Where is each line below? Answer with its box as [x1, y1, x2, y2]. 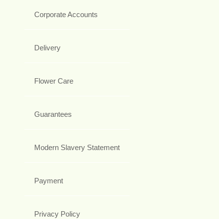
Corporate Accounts [34, 10, 98, 19]
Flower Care [34, 77, 73, 86]
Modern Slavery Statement [34, 143, 120, 152]
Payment [34, 176, 63, 185]
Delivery [34, 44, 61, 52]
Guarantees [34, 110, 72, 119]
